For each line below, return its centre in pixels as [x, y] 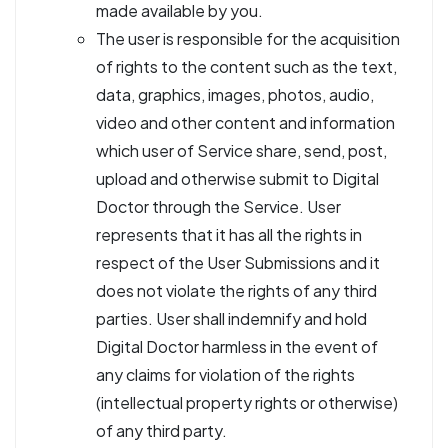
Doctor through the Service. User [218, 206]
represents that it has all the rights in [229, 234]
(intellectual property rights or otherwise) [247, 402]
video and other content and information [245, 122]
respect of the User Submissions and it [238, 262]
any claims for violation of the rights [225, 374]
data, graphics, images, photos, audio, [235, 94]
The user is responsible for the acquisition [248, 38]
